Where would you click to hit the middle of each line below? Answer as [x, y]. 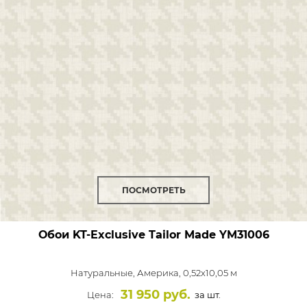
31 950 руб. [155, 295]
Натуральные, [103, 273]
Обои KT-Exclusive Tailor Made [127, 235]
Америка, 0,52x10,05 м [187, 273]
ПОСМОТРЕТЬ [153, 190]
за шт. [206, 295]
